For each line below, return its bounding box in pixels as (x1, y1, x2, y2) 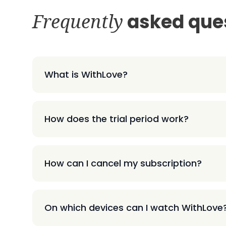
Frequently (32, 9, 123, 34)
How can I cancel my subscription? (44, 156, 202, 169)
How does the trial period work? (44, 112, 189, 125)
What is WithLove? (44, 68, 128, 81)
